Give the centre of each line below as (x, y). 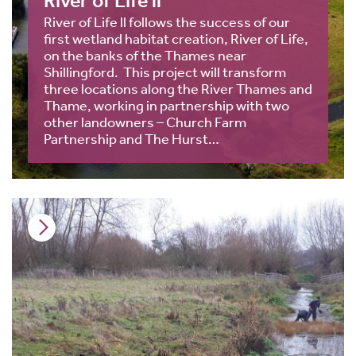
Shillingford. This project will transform (165, 72)
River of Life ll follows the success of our (167, 22)
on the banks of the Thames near (145, 55)
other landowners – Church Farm (145, 122)
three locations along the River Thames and (178, 89)
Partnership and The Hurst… (132, 139)
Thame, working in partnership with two (166, 105)
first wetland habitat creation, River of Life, (176, 39)
